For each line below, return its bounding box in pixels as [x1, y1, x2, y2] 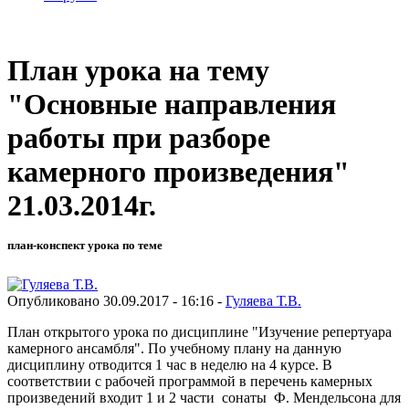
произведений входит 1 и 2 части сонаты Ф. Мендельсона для [7, 389, 401, 405]
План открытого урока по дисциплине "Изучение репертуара [7, 323, 392, 340]
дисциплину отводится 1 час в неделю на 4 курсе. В [7, 356, 332, 372]
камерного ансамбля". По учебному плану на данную [7, 340, 341, 356]
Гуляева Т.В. [225, 292, 301, 309]
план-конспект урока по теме [7, 238, 163, 253]
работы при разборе [7, 121, 270, 155]
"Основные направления [7, 88, 336, 121]
